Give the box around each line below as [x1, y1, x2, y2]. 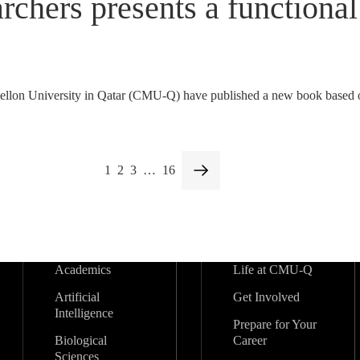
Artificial [54, 290, 100, 304]
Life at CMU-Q [232, 263, 313, 276]
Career [232, 333, 267, 347]
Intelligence [54, 306, 113, 320]
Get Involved [232, 290, 300, 304]
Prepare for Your [232, 317, 317, 331]
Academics [54, 263, 111, 276]
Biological [54, 333, 107, 347]
